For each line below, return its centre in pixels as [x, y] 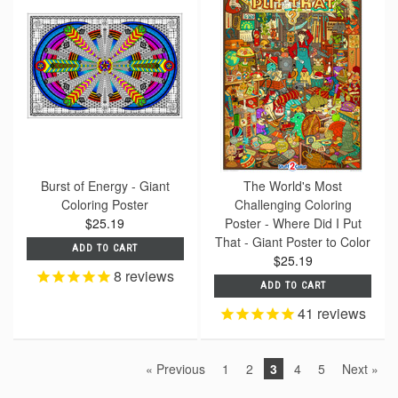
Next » [360, 368]
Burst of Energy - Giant [105, 185]
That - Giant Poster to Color [293, 241]
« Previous [175, 368]
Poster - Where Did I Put [293, 223]
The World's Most [293, 185]
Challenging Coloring [293, 204]
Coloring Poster [105, 204]
